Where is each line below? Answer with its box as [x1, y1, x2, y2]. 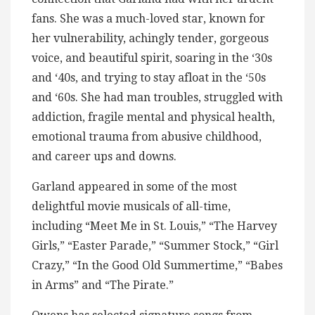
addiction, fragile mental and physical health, [32, 110, 275, 124]
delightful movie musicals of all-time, [32, 200, 231, 214]
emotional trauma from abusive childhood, [32, 130, 262, 144]
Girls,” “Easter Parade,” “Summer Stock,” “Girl [32, 239, 278, 253]
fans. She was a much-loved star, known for [32, 12, 265, 26]
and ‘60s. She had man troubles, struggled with [32, 91, 283, 105]
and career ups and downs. [32, 150, 176, 164]
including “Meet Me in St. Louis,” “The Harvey [32, 219, 277, 233]
